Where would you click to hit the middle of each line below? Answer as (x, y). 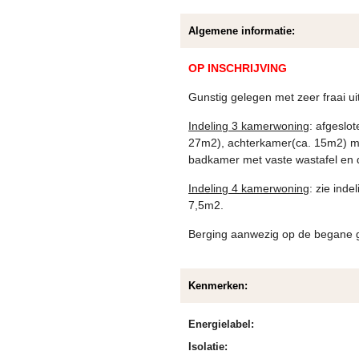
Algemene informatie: (242, 31)
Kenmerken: (218, 286)
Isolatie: (208, 347)
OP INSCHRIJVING (238, 69)
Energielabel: (222, 325)
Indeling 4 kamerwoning (249, 189)
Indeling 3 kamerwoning (249, 126)
